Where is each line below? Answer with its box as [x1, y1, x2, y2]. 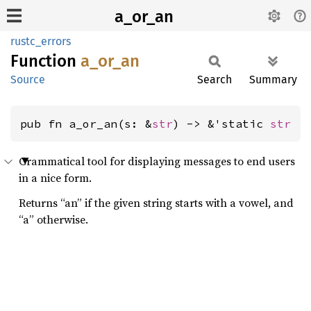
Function [10, 51, 81, 71]
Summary [249, 73, 297, 86]
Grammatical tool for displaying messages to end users [19, 153, 295, 169]
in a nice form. [19, 170, 92, 185]
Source [10, 73, 45, 86]
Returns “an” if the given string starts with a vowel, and [19, 195, 294, 210]
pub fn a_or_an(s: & [20, 117, 152, 131]
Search [197, 73, 232, 86]
